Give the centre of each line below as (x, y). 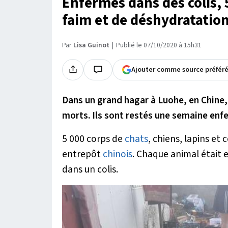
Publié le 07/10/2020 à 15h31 (159, 45)
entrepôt (82, 154)
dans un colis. (90, 169)
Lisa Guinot (91, 45)
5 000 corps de (93, 139)
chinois (118, 154)
